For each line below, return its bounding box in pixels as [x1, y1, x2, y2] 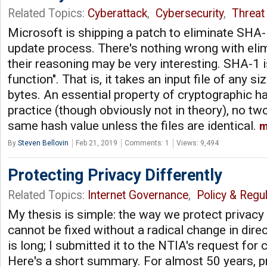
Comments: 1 [125, 138, 169, 147]
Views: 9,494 [176, 138, 219, 147]
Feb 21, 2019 [76, 138, 117, 147]
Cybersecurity [156, 6, 223, 20]
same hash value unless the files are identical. [8, 118, 259, 133]
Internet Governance [88, 188, 188, 202]
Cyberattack [88, 6, 147, 20]
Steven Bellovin [18, 138, 69, 147]
